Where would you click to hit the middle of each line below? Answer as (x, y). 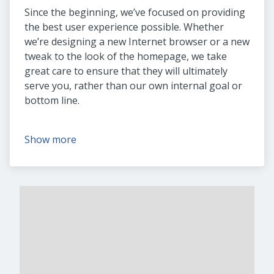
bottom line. (52, 100)
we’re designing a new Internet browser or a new (137, 42)
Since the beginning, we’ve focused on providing (135, 12)
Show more (50, 139)
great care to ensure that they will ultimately (126, 71)
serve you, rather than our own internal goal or (133, 86)
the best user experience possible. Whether (124, 27)
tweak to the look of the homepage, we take (126, 56)
